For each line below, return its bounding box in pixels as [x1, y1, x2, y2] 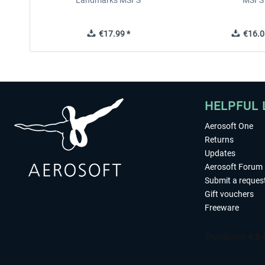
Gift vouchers [205, 189, 254, 199]
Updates [205, 148, 235, 158]
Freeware [205, 203, 239, 212]
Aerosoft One [205, 121, 253, 131]
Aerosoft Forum [205, 162, 263, 172]
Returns [205, 135, 234, 144]
